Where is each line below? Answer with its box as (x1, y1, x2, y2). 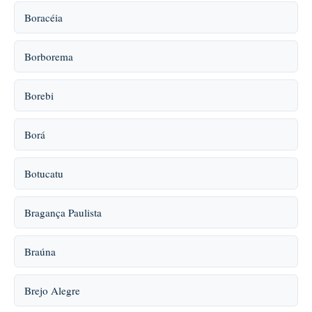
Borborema (24, 49, 73, 63)
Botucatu (24, 166, 63, 180)
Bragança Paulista (24, 205, 102, 219)
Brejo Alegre (24, 283, 80, 297)
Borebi (24, 88, 54, 102)
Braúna (24, 244, 56, 258)
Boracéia (24, 10, 63, 24)
